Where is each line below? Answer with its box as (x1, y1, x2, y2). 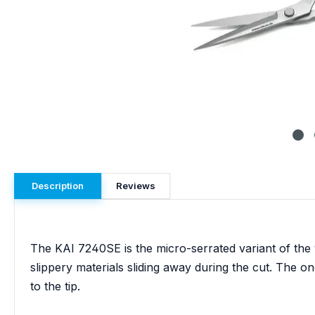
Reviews (116, 180, 155, 191)
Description (32, 180, 84, 191)
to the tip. (30, 278, 80, 293)
